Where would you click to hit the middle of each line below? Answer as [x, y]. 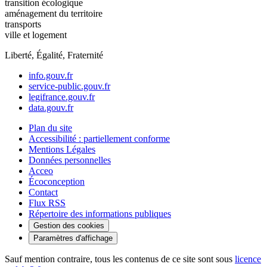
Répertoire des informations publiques [100, 213]
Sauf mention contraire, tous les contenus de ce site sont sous [120, 259]
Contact [43, 192]
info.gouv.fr [51, 75]
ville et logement [36, 35]
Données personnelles [70, 160]
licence [248, 259]
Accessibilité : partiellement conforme [99, 138]
